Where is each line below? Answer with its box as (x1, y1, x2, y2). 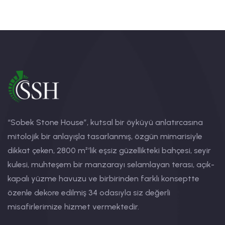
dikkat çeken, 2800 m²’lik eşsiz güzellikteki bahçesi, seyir (8, 146, 211, 155)
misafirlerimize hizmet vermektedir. (8, 202, 141, 211)
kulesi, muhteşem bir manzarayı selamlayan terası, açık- (8, 160, 214, 169)
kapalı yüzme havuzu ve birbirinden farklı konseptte (8, 174, 199, 183)
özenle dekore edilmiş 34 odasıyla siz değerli (8, 188, 170, 197)
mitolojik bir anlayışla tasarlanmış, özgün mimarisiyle (8, 132, 202, 141)
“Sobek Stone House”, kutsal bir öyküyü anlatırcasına (8, 118, 203, 127)
